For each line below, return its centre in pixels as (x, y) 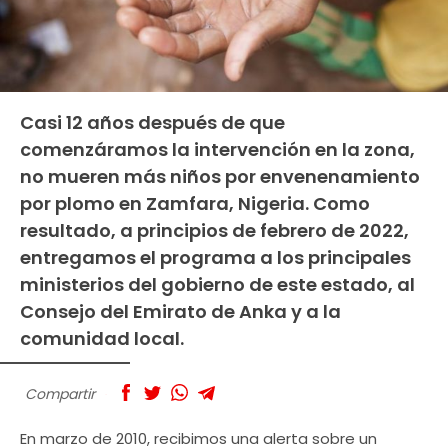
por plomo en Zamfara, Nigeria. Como (195, 203)
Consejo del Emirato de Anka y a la (180, 311)
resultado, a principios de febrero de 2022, (214, 230)
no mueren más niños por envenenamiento (220, 176)
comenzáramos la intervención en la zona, (217, 149)
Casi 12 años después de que (152, 122)
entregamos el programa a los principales (215, 257)
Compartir (60, 393)
